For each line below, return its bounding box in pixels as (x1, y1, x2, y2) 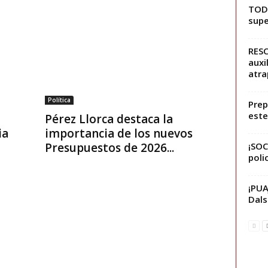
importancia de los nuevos (44, 126, 193, 142)
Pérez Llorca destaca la (44, 111, 173, 127)
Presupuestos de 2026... (44, 140, 174, 156)
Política (47, 96, 71, 105)
